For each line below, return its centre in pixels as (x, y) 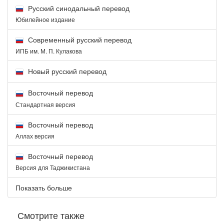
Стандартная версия (45, 104)
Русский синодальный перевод (78, 8)
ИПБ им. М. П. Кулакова (49, 51)
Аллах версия (35, 136)
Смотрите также (51, 215)
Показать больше (44, 188)
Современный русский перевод (79, 39)
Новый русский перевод (66, 71)
